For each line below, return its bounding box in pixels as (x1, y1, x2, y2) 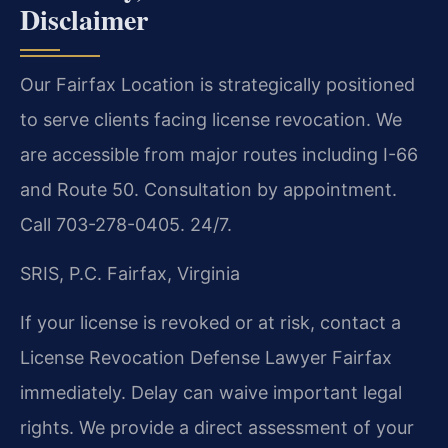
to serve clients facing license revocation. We (20, 108, 402, 130)
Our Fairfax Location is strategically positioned (20, 73, 415, 95)
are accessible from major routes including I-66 (20, 143, 418, 165)
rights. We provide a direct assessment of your (20, 417, 414, 439)
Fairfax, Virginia (102, 263, 240, 284)
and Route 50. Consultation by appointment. (20, 178, 397, 200)
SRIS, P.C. (20, 263, 102, 284)
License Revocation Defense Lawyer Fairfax (20, 347, 392, 369)
